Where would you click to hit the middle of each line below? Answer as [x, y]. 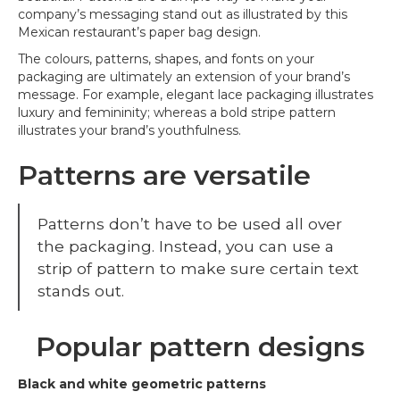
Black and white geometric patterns [142, 384]
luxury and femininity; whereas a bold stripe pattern [177, 112]
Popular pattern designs [200, 347]
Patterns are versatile [164, 175]
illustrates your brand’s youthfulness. [129, 130]
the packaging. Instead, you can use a [186, 246]
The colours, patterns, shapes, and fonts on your [166, 59]
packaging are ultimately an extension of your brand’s [184, 77]
